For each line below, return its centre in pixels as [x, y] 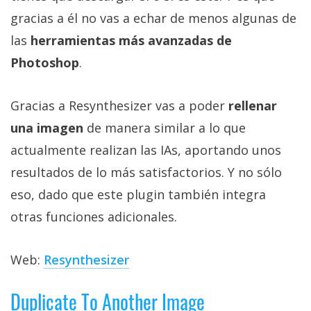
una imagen [47, 128]
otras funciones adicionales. [94, 217]
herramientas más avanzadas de [131, 41]
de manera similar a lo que [165, 128]
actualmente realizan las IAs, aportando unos [146, 150]
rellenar [253, 106]
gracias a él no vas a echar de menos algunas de [153, 18]
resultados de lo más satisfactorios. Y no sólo [146, 173]
